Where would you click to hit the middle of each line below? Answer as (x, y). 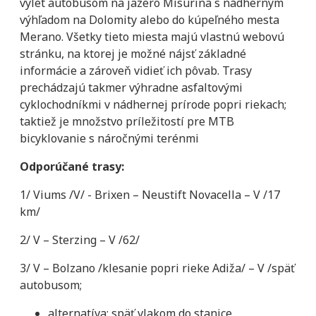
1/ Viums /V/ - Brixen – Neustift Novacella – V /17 (150, 194)
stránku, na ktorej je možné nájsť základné (133, 53)
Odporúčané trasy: (72, 166)
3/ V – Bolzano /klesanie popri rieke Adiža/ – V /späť (157, 268)
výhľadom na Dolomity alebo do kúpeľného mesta (150, 19)
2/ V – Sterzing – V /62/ (80, 239)
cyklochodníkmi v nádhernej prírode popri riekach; (153, 104)
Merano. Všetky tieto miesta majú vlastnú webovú (152, 36)
